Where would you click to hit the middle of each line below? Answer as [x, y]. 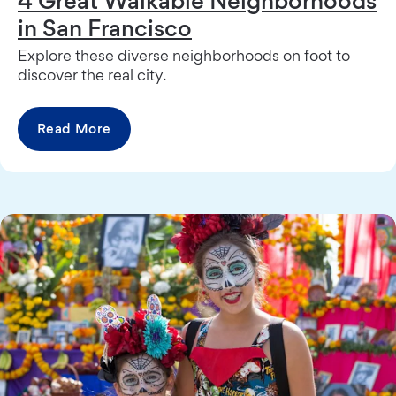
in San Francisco [105, 27]
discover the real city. [92, 74]
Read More [74, 128]
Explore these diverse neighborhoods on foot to [184, 55]
